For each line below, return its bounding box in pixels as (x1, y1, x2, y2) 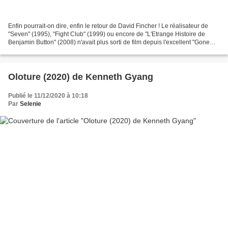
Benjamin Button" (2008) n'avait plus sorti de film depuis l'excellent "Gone (8, 39, 210, 46)
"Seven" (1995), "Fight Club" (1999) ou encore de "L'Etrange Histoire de (8, 31, 205, 38)
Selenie (20, 100, 41, 108)
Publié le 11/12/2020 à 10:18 (8, 92, 88, 100)
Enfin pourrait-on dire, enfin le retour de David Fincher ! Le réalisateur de (8, 22, 208, 30)
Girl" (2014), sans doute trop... (8, 47, 90, 54)
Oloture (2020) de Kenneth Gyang (8, 72, 153, 82)
